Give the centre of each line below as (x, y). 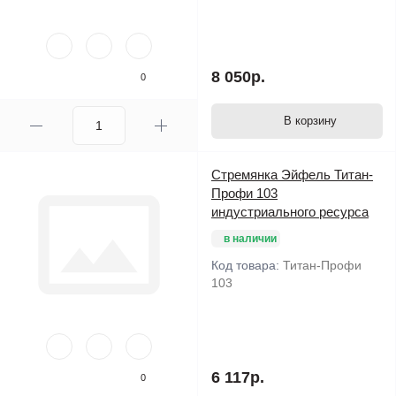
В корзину (310, 120)
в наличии (250, 238)
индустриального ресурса (290, 211)
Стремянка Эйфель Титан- (292, 174)
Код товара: (247, 265)
